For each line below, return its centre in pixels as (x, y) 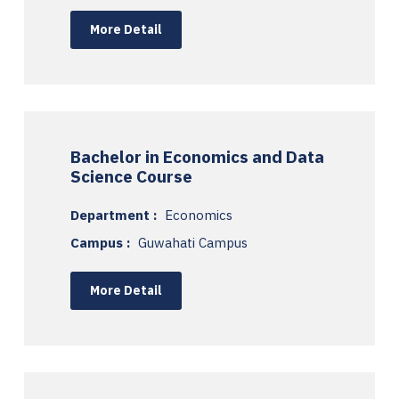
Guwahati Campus (193, 242)
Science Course (131, 176)
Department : (115, 215)
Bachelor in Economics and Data (197, 156)
